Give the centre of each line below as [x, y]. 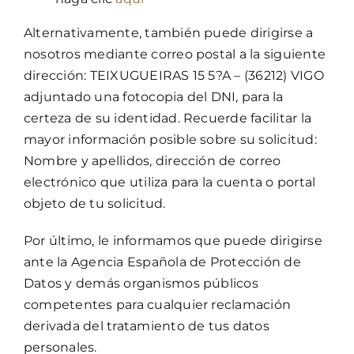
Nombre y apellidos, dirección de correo [152, 160]
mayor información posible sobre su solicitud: [170, 139]
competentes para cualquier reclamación [157, 304]
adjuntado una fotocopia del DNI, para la [153, 96]
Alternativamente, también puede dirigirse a [168, 32]
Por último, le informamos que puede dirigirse [173, 240]
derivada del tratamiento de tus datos [146, 326]
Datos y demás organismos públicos [141, 283]
